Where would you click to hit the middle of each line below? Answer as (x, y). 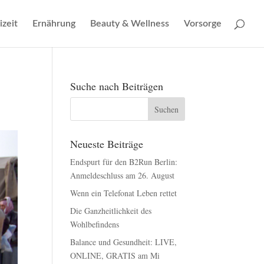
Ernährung (54, 24)
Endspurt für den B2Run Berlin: (124, 162)
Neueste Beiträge (107, 144)
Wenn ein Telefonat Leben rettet (124, 193)
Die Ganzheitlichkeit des (111, 211)
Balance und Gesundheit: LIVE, (124, 242)
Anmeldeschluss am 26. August (123, 175)
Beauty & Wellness (130, 24)
